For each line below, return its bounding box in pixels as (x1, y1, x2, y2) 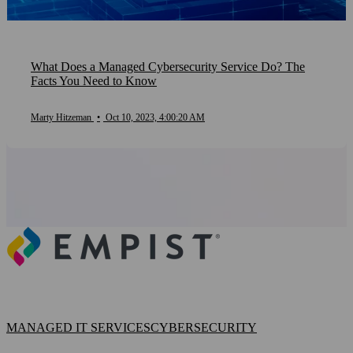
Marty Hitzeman (31, 112, 94, 124)
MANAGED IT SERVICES (6, 321, 150, 335)
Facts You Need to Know (31, 74, 157, 88)
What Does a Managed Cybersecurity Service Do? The (31, 60, 305, 74)
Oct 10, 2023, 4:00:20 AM (106, 112, 205, 124)
